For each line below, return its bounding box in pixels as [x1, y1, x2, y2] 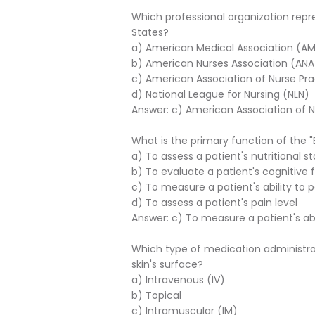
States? [131, 25, 169, 39]
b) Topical [131, 288, 181, 302]
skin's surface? [131, 257, 203, 271]
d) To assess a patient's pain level [131, 195, 297, 210]
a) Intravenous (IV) [131, 273, 225, 287]
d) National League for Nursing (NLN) [131, 87, 309, 101]
